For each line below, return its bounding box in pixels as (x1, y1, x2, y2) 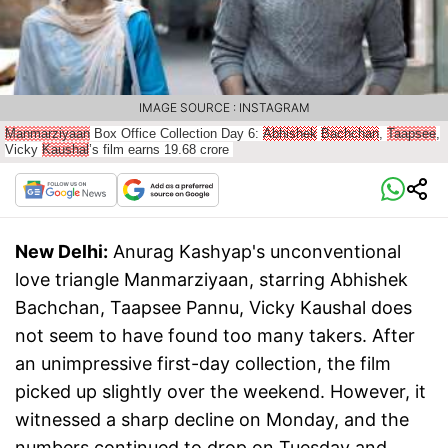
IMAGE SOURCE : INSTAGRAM (138, 100, 310, 116)
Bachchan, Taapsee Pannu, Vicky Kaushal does (15, 297, 412, 319)
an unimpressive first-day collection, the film (15, 353, 391, 375)
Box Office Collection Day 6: (90, 126, 263, 142)
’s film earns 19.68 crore (89, 142, 233, 158)
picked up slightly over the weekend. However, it (15, 381, 426, 403)
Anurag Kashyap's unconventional (113, 241, 401, 263)
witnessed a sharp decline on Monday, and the (15, 409, 409, 431)
